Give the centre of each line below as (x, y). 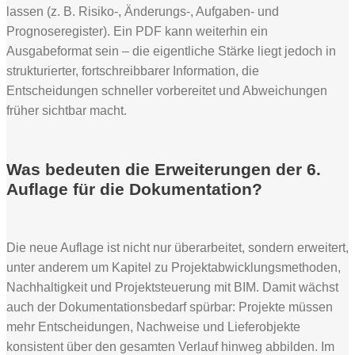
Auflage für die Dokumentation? (134, 189)
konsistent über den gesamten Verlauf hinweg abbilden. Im (170, 346)
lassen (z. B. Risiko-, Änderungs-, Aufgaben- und (143, 11)
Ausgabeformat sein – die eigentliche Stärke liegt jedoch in (171, 51)
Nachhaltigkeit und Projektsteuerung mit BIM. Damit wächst (172, 287)
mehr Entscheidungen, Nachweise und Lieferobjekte (153, 326)
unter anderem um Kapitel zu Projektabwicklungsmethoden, (174, 267)
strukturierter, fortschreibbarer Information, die (133, 71)
